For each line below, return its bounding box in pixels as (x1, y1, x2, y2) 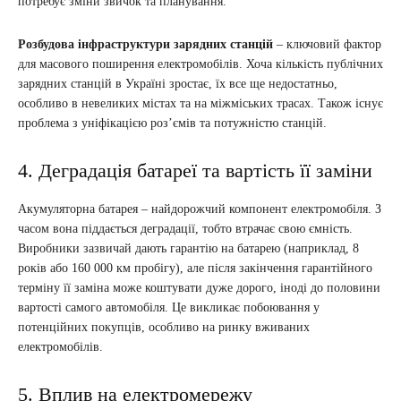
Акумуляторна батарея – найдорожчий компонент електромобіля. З (18, 202, 381, 216)
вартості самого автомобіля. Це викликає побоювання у (18, 301, 320, 314)
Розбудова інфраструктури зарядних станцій (18, 38, 273, 51)
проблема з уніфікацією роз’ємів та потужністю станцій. (18, 116, 327, 130)
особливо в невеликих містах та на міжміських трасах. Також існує (18, 97, 383, 110)
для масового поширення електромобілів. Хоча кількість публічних (18, 57, 383, 71)
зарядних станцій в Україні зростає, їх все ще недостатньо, (18, 77, 337, 90)
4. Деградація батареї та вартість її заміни (18, 159, 372, 182)
